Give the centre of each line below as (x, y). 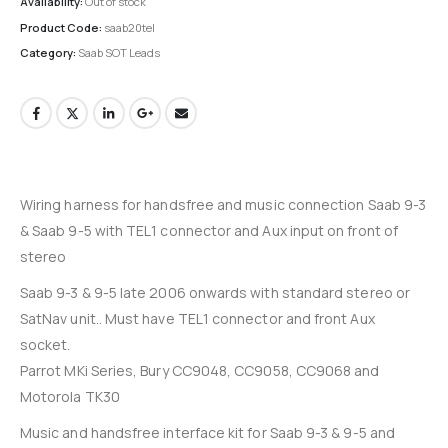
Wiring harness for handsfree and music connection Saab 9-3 (223, 205)
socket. (45, 345)
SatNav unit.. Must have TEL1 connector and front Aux (197, 319)
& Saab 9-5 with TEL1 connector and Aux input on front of (209, 231)
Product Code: (62, 27)
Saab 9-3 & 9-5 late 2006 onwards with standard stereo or (215, 293)
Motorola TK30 (70, 397)
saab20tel (129, 27)
